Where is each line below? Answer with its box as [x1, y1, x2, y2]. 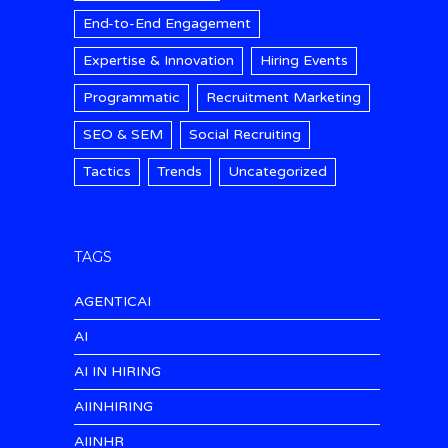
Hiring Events [260, 51, 348, 69]
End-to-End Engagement [83, 14, 251, 32]
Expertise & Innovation [83, 51, 234, 69]
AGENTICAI [74, 292, 151, 310]
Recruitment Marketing [206, 88, 361, 106]
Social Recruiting [189, 125, 301, 143]
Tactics [83, 162, 131, 180]
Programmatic [83, 88, 180, 106]
